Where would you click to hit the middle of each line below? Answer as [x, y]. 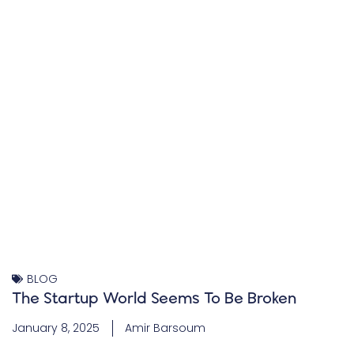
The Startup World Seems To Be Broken [154, 298]
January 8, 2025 [56, 328]
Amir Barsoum [165, 328]
